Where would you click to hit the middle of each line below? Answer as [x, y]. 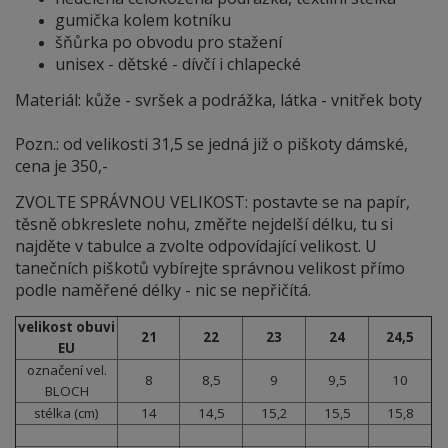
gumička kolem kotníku [143, 20]
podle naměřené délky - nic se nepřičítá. [163, 290]
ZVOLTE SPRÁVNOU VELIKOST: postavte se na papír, [212, 202]
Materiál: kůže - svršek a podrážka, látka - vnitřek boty [218, 100]
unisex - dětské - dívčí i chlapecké [178, 64]
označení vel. [66, 370]
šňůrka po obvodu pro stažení [168, 42]
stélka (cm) [66, 413]
